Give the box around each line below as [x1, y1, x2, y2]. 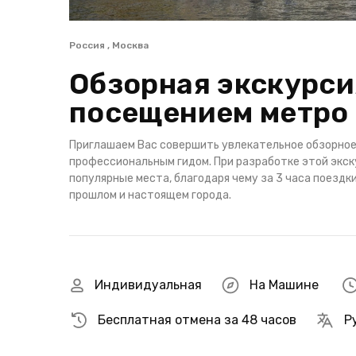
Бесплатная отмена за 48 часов [98, 312, 296, 327]
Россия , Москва [69, 40, 149, 51]
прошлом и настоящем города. [69, 188, 231, 202]
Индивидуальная [95, 277, 202, 292]
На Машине [250, 277, 319, 292]
